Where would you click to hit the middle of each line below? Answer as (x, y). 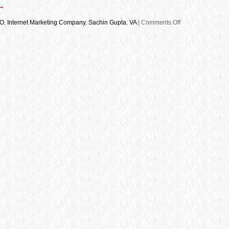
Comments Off (161, 22)
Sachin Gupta (107, 22)
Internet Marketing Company (46, 22)
